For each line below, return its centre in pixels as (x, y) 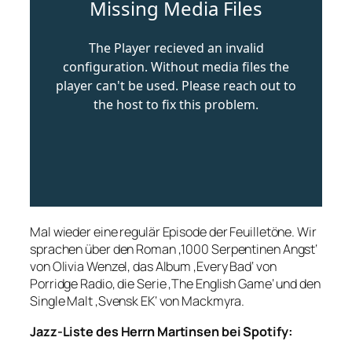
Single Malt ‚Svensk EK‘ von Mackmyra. (137, 301)
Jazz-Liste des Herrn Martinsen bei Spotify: (161, 331)
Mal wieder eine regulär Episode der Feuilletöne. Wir (173, 232)
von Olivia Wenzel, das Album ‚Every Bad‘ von (153, 267)
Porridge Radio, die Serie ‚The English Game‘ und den (175, 284)
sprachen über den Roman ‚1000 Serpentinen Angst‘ (174, 249)
